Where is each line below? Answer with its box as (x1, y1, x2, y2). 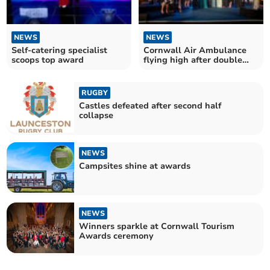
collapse (79, 109, 114, 121)
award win (143, 63, 187, 75)
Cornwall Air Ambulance (143, 44, 246, 56)
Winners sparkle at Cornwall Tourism (79, 221, 235, 233)
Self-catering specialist (11, 44, 108, 56)
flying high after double (143, 54, 242, 66)
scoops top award (11, 54, 84, 66)
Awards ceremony (79, 230, 154, 242)
